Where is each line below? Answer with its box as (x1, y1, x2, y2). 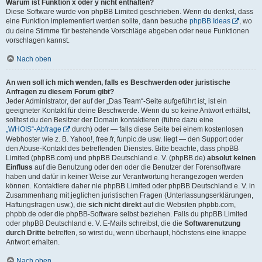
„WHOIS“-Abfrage (6, 125, 61, 133)
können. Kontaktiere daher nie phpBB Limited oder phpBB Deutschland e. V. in (6, 181, 255, 190)
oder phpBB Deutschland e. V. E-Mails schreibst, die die (6, 219, 184, 227)
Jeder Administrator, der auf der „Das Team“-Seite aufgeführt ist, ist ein (6, 96, 227, 105)
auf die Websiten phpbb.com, (142, 200, 236, 209)
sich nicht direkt (88, 200, 142, 209)
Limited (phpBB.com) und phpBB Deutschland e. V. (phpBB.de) (6, 153, 207, 162)
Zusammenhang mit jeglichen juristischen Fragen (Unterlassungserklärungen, (6, 191, 253, 199)
